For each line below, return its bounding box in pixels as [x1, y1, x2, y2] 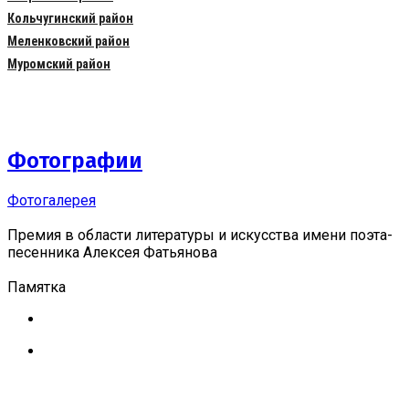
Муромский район [7, 57, 110, 72]
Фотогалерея [7, 191, 96, 209]
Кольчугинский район [7, 11, 133, 26]
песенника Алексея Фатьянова [7, 243, 217, 261]
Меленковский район [7, 34, 130, 49]
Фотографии [7, 148, 142, 174]
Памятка [7, 278, 66, 296]
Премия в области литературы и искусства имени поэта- [7, 225, 393, 244]
